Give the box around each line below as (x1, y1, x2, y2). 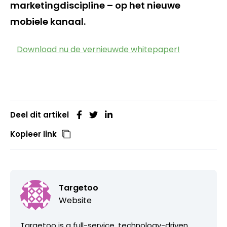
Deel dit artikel (10, 109, 69, 120)
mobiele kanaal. (10, 15, 86, 28)
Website (59, 194, 92, 206)
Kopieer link (10, 128, 57, 139)
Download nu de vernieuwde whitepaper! (17, 43, 180, 55)
